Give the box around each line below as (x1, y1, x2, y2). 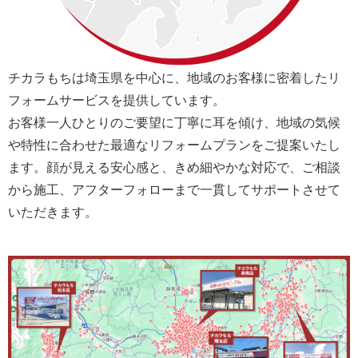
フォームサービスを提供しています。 (8, 93, 225, 108)
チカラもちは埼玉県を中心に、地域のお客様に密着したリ (8, 71, 340, 86)
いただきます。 (8, 205, 97, 220)
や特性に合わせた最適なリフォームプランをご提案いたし (8, 138, 340, 153)
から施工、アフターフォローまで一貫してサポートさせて (8, 183, 340, 197)
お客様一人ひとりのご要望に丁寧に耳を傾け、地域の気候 (8, 116, 340, 130)
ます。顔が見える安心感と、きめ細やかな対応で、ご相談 (8, 161, 340, 175)
